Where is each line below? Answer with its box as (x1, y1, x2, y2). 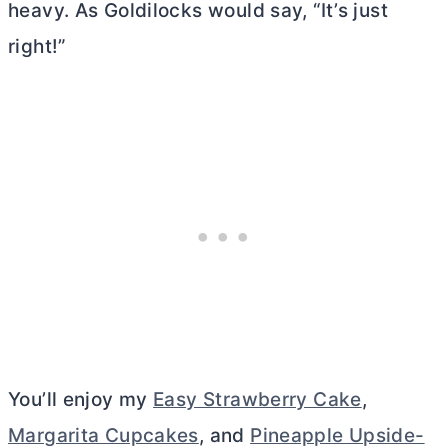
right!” (8, 34, 66, 58)
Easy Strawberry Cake (153, 387, 362, 411)
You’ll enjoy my (8, 387, 154, 411)
